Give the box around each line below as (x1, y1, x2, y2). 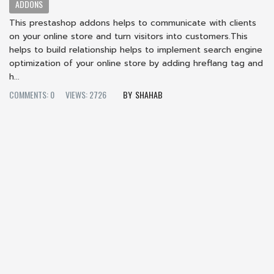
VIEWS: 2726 (65, 87, 106, 101)
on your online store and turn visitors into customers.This (9, 29, 248, 43)
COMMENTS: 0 (9, 87, 54, 101)
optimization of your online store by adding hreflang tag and (9, 56, 263, 70)
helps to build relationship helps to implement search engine (9, 43, 262, 56)
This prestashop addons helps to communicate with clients (9, 16, 256, 29)
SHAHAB (135, 87, 163, 101)
